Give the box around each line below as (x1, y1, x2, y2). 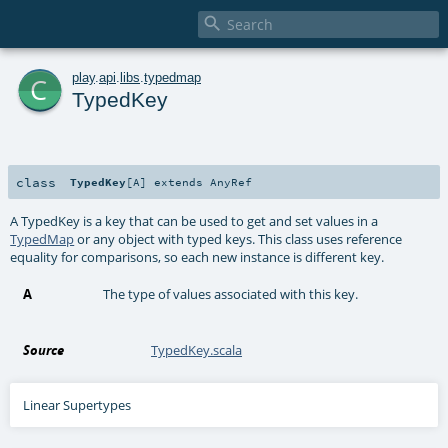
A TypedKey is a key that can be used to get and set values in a (10, 211, 379, 230)
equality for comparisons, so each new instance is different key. (10, 247, 385, 266)
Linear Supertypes (23, 396, 132, 415)
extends (147, 174, 211, 189)
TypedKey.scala (151, 341, 243, 360)
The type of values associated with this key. (103, 284, 359, 303)
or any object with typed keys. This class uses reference (74, 229, 403, 248)
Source (23, 341, 65, 360)
